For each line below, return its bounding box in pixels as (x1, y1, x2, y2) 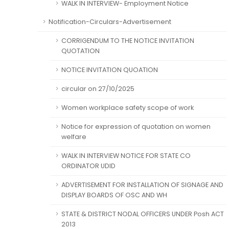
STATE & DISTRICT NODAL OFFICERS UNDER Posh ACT (61, 210, 224, 218)
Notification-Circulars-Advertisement (49, 17, 171, 26)
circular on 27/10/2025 (61, 84, 134, 93)
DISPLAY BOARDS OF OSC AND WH (61, 191, 167, 199)
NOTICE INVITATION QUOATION (61, 65, 158, 74)
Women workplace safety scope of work (61, 103, 194, 112)
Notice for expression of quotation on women (61, 122, 211, 131)
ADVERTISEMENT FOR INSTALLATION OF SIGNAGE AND (61, 180, 223, 189)
